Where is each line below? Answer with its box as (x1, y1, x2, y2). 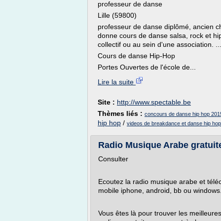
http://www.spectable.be (117, 98, 191, 106)
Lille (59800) (98, 11, 137, 19)
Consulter (98, 155, 128, 163)
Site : (98, 98, 117, 106)
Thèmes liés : (98, 110, 145, 117)
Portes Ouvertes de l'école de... (98, 63, 196, 71)
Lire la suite (98, 78, 136, 86)
